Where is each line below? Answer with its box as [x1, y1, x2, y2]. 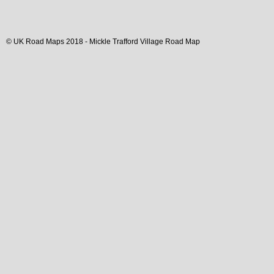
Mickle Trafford [89, 37, 138, 46]
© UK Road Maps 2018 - [6, 37, 89, 46]
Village [140, 37, 163, 46]
